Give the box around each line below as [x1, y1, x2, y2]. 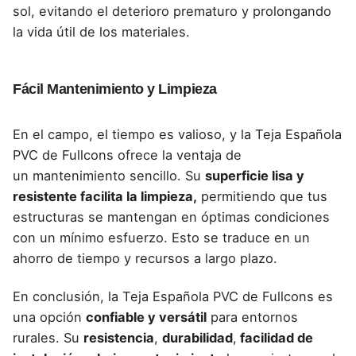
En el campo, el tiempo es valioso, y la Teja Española [13, 126, 342, 142]
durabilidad [162, 329, 233, 346]
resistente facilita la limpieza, [13, 188, 197, 204]
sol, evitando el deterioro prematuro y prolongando [13, 3, 331, 20]
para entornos [207, 308, 298, 325]
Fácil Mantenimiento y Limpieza [13, 80, 217, 97]
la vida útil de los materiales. [13, 24, 190, 41]
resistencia [83, 329, 154, 346]
